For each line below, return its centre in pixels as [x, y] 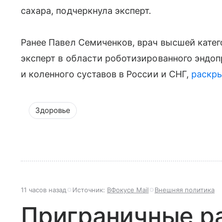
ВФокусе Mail [128, 190]
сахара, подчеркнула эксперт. [86, 11]
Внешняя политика [185, 190]
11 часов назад [44, 190]
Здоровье [53, 110]
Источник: [90, 190]
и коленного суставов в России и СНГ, [106, 74]
